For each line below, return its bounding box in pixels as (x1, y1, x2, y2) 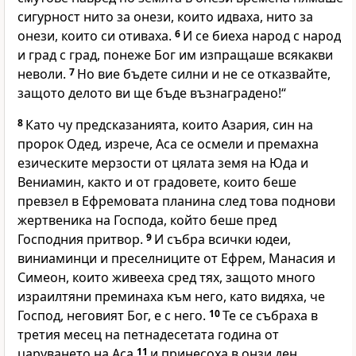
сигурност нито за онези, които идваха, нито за (17, 8, 313, 26)
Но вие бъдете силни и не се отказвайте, (77, 65, 331, 83)
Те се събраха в (222, 307, 318, 325)
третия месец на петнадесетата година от (17, 326, 279, 344)
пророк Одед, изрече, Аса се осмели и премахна (17, 135, 319, 153)
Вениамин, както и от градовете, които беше (17, 173, 296, 192)
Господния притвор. (17, 230, 146, 249)
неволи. (17, 65, 69, 83)
